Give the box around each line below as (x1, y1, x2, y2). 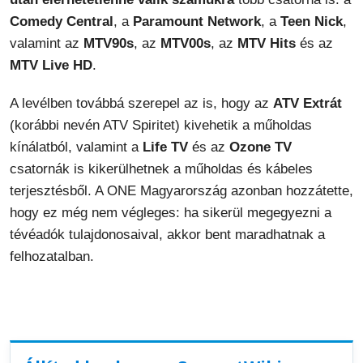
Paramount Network (133, 14, 261, 29)
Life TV (143, 139, 188, 155)
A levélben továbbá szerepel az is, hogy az (10, 96, 273, 111)
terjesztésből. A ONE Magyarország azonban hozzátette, (10, 183, 353, 199)
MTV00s (160, 36, 211, 51)
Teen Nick (280, 14, 343, 29)
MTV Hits (237, 36, 296, 51)
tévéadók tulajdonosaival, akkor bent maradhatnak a (10, 227, 325, 242)
